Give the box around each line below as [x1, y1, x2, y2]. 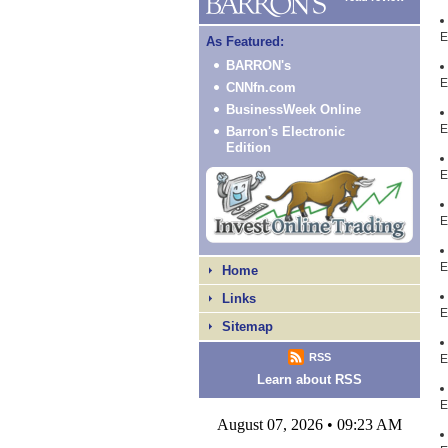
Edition [226, 140, 271, 155]
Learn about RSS [257, 372, 362, 387]
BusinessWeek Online [226, 102, 361, 117]
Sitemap [222, 319, 273, 334]
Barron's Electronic [226, 124, 345, 139]
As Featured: [206, 34, 284, 49]
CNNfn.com [226, 80, 296, 95]
